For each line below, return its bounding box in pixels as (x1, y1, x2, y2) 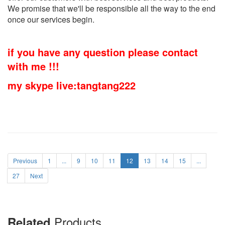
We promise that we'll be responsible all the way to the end (8, 2, 215, 14)
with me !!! (8, 58, 59, 73)
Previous (13, 156, 37, 165)
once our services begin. (8, 13, 94, 25)
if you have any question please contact (8, 44, 198, 59)
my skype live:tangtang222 (8, 77, 136, 92)
